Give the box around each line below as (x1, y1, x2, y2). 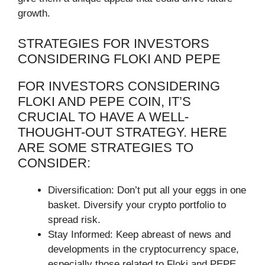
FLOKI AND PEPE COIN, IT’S (18, 93, 191, 109)
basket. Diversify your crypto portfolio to (48, 199, 226, 211)
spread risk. (48, 214, 101, 225)
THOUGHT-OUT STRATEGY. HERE (18, 124, 227, 140)
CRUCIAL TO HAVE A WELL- (18, 109, 189, 124)
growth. (18, 8, 50, 19)
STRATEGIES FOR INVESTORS (18, 35, 209, 51)
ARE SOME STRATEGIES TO (18, 140, 193, 155)
